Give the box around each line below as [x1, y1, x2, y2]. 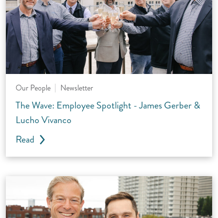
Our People [16, 82, 51, 93]
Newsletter [60, 82, 93, 93]
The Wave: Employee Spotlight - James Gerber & [16, 98, 200, 112]
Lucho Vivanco [16, 112, 72, 127]
